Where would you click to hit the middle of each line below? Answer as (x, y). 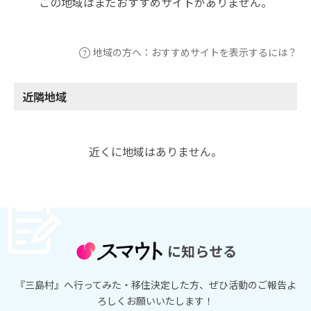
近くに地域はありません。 (155, 152)
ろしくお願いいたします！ (155, 300)
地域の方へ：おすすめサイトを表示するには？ (195, 52)
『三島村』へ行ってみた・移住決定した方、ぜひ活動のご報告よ (155, 284)
